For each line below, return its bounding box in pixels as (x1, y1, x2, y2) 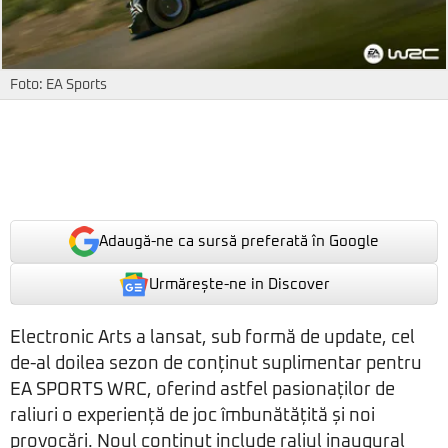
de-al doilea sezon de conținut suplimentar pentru (10, 355, 422, 374)
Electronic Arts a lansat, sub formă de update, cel (10, 329, 415, 348)
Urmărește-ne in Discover (148, 276, 330, 292)
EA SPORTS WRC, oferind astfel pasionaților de (10, 381, 395, 400)
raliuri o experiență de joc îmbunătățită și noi (10, 407, 375, 426)
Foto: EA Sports (10, 78, 107, 93)
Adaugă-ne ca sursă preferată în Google (99, 234, 379, 250)
